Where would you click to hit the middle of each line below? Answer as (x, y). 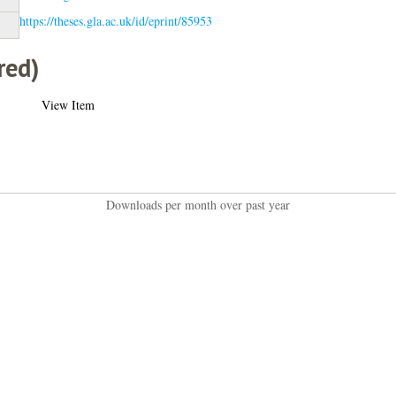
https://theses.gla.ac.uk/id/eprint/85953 (115, 20)
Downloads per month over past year (198, 204)
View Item (68, 104)
